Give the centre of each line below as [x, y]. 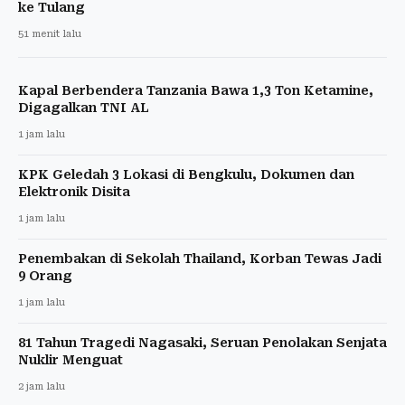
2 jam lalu [42, 386]
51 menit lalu [50, 33]
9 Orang [45, 275]
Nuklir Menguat [71, 359]
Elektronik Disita [74, 191]
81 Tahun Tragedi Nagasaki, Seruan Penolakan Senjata [202, 342]
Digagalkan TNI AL [84, 107]
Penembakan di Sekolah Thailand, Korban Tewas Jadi [200, 258]
